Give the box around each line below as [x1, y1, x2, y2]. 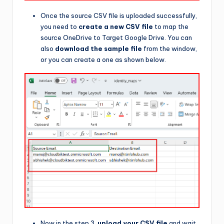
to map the [153, 22, 188, 30]
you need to [40, 22, 78, 30]
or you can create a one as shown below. [40, 55, 166, 63]
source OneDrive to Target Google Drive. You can [40, 33, 192, 41]
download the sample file [55, 44, 142, 52]
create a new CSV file [78, 22, 153, 30]
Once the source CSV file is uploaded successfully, [40, 11, 197, 19]
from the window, [142, 44, 197, 52]
